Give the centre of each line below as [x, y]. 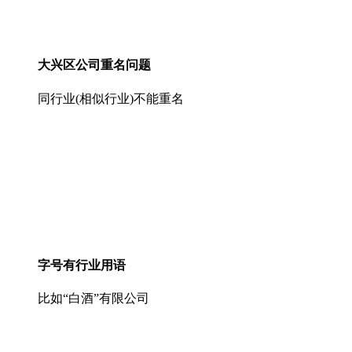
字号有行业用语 [82, 265]
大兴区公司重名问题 [94, 65]
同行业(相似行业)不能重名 [111, 98]
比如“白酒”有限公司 [93, 299]
